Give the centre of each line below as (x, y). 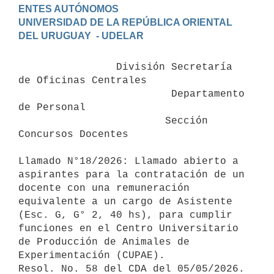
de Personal (52, 107)
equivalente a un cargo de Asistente (125, 202)
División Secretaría (67, 67)
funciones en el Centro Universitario (128, 228)
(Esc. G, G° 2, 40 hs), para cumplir (125, 215)
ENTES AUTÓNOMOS (68, 9)
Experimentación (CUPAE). (92, 255)
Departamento (95, 94)
